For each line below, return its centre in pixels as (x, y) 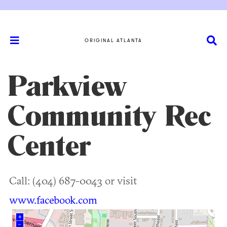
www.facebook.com (53, 200)
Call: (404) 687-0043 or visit (73, 180)
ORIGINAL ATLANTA (113, 40)
